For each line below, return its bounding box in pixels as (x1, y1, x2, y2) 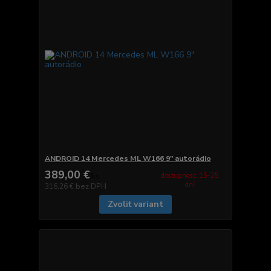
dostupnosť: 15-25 (161, 171, 220, 180)
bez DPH (75, 181, 106, 191)
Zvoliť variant (107, 198, 163, 210)
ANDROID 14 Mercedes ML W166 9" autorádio (44, 153, 211, 163)
